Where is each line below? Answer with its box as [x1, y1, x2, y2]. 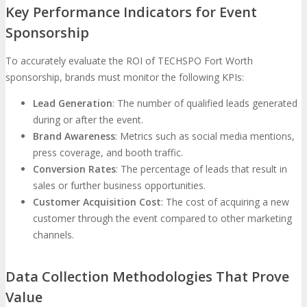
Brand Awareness [33, 130, 115, 143]
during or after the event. [33, 113, 143, 127]
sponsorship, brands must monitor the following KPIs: [5, 71, 244, 84]
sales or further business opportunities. [33, 179, 206, 193]
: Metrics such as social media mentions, [115, 130, 295, 143]
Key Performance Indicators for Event [5, 3, 257, 22]
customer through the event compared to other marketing [33, 212, 292, 225]
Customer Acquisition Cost [33, 195, 161, 209]
